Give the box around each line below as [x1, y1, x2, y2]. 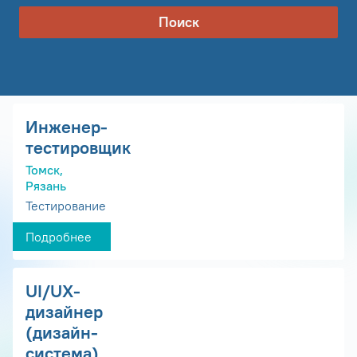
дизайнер [25, 300, 103, 324]
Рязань [25, 178, 66, 194]
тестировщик [25, 136, 131, 159]
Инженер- [25, 116, 108, 139]
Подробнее [25, 229, 92, 245]
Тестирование [25, 198, 106, 214]
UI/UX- [25, 280, 80, 303]
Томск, [25, 162, 63, 178]
